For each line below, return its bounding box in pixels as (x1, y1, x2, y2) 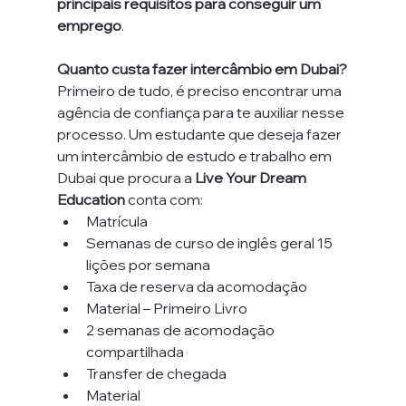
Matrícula (85, 212, 148, 230)
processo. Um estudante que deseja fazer (56, 125, 344, 143)
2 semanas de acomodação (85, 321, 277, 339)
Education (56, 190, 125, 208)
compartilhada (85, 343, 184, 361)
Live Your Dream (194, 169, 309, 187)
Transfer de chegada (85, 364, 227, 382)
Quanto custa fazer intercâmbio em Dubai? (56, 60, 347, 78)
